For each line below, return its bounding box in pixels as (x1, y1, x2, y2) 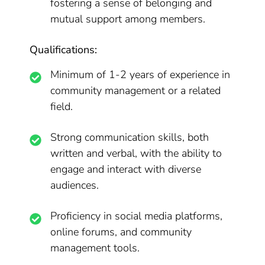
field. (50, 99, 73, 114)
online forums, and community (50, 225, 192, 239)
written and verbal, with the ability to (50, 146, 222, 160)
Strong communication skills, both (50, 130, 209, 144)
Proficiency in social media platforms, (50, 209, 223, 223)
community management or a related (50, 83, 221, 98)
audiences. (50, 178, 99, 192)
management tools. (50, 241, 140, 255)
